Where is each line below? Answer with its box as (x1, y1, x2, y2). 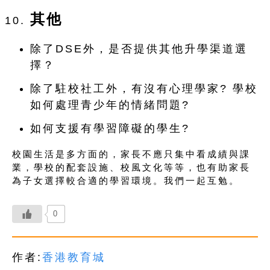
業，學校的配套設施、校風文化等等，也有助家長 (12, 162, 251, 173)
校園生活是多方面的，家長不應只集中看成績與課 (12, 149, 251, 160)
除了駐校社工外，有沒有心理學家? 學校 (30, 83, 258, 95)
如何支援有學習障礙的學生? (30, 122, 190, 135)
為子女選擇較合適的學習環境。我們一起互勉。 (12, 175, 240, 186)
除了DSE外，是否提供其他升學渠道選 (30, 43, 248, 55)
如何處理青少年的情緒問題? (30, 99, 190, 111)
